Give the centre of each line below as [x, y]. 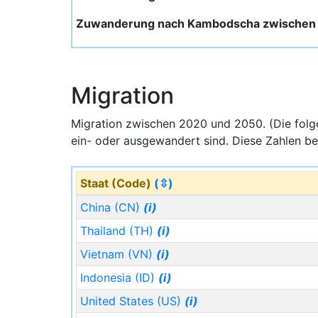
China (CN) [111, 207]
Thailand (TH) [118, 231]
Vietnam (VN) [118, 254]
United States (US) [132, 301]
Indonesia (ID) [119, 278]
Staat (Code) [117, 183]
